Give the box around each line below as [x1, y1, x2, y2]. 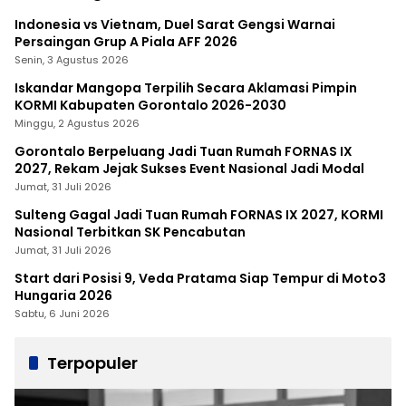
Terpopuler [47, 352, 138, 375]
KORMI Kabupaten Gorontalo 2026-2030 [14, 96, 286, 115]
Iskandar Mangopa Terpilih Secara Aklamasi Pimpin [14, 79, 357, 98]
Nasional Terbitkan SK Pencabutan [14, 223, 246, 242]
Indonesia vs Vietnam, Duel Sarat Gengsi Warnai [14, 15, 335, 34]
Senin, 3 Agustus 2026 [14, 53, 129, 68]
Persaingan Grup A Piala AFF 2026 [14, 33, 237, 52]
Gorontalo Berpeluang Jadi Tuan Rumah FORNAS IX [14, 142, 353, 161]
